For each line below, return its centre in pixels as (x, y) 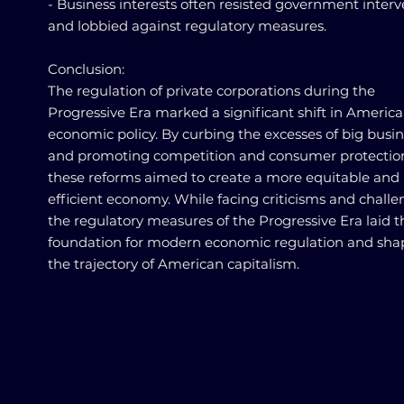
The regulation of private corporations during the (211, 91)
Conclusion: (86, 69)
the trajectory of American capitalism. (174, 264)
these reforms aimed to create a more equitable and (224, 177)
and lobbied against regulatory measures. (187, 26)
